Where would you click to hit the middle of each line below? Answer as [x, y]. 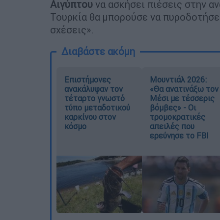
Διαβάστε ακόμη [98, 51]
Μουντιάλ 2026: [178, 79]
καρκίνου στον [90, 117]
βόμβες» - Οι [173, 107]
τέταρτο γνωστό [95, 98]
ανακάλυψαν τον [94, 89]
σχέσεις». [72, 29]
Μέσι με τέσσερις [182, 98]
